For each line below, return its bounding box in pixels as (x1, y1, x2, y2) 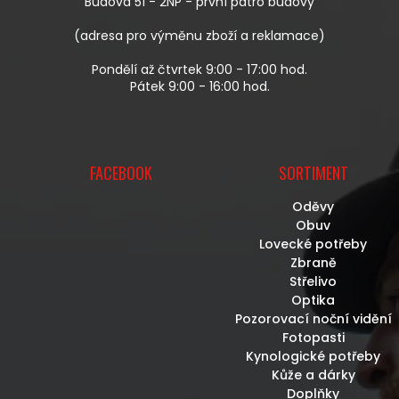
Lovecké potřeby (259, 234, 367, 253)
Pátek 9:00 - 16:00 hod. (129, 77, 270, 95)
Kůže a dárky (271, 365, 355, 384)
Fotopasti (281, 328, 345, 346)
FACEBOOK (90, 160, 152, 184)
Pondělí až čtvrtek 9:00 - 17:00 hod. (92, 60, 307, 78)
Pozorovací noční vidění (234, 309, 392, 328)
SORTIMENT (278, 160, 348, 184)
